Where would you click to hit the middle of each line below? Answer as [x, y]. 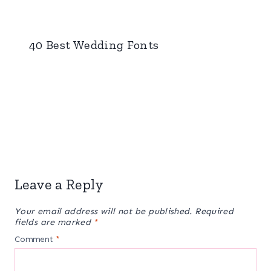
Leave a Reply [59, 184]
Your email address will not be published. [103, 211]
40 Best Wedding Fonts [94, 45]
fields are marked [54, 222]
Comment [35, 239]
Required [214, 211]
